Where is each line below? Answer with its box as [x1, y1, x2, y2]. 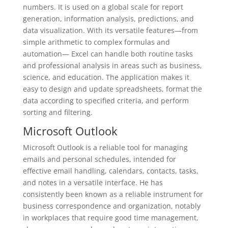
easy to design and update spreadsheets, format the [22, 84, 202, 94]
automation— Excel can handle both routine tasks [22, 49, 193, 59]
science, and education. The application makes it [22, 72, 189, 82]
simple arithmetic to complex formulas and [22, 37, 170, 47]
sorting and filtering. [22, 107, 93, 117]
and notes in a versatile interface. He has [22, 178, 163, 187]
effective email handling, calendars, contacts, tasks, [22, 166, 198, 176]
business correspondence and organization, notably [22, 201, 201, 211]
